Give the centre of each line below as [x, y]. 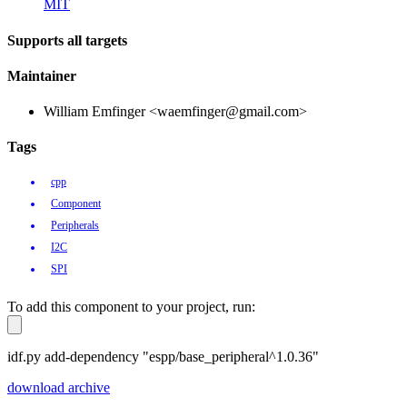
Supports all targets [67, 40]
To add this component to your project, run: [131, 306]
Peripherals [75, 225]
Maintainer [42, 75]
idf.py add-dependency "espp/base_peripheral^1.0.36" [163, 356]
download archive [59, 387]
